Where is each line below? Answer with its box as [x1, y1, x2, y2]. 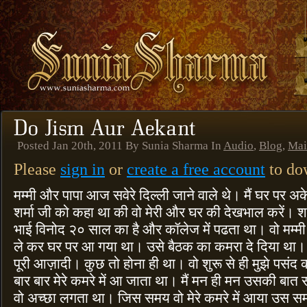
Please [14, 159, 60, 178]
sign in [60, 159, 105, 178]
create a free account [127, 159, 265, 178]
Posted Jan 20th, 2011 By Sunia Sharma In [17, 138, 223, 152]
